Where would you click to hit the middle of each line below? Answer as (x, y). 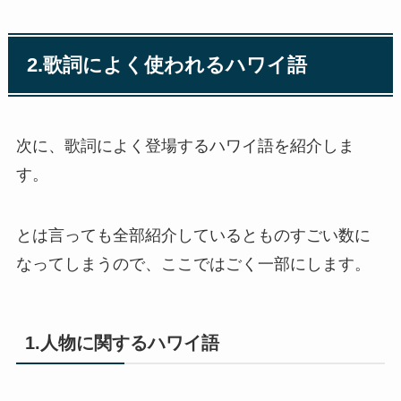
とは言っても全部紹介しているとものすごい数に (193, 235)
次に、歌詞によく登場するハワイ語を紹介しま (185, 145)
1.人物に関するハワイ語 (122, 342)
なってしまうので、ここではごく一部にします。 (193, 264)
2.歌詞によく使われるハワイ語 (167, 65)
